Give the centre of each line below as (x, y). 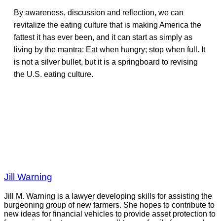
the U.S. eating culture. (54, 74)
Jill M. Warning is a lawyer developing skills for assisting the (108, 196)
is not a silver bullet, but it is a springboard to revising (106, 62)
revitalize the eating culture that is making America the (108, 25)
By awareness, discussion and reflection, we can (99, 12)
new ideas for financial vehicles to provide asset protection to (110, 214)
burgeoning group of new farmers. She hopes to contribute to (109, 205)
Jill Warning (28, 177)
